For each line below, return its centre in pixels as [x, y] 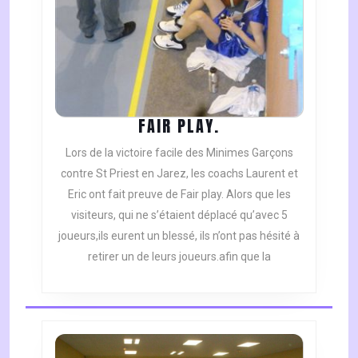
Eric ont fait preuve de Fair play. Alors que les [179, 195]
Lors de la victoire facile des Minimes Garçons [179, 153]
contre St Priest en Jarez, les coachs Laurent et [179, 174]
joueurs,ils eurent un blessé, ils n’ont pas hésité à [179, 236]
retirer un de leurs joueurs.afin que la [179, 257]
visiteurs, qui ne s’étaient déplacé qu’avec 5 [179, 215]
